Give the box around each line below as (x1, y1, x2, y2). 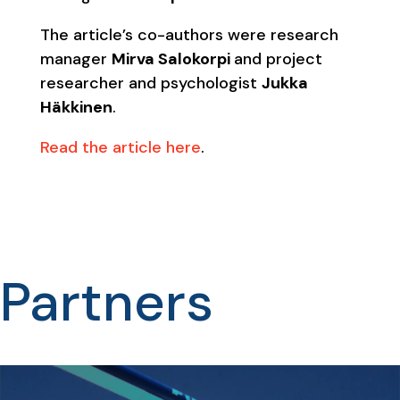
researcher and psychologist (39, 71, 262, 94)
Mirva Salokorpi (111, 47, 234, 70)
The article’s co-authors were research (39, 23, 338, 46)
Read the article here (39, 136, 201, 158)
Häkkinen (39, 96, 112, 118)
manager (39, 47, 112, 70)
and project (233, 47, 322, 70)
